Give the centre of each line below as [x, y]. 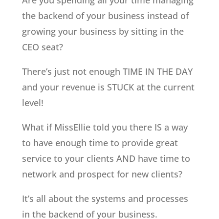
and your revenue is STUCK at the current [108, 87]
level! [33, 103]
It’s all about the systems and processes [105, 199]
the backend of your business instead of [105, 16]
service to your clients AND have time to [106, 159]
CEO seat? [42, 47]
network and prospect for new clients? [102, 174]
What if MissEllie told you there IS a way [105, 127]
